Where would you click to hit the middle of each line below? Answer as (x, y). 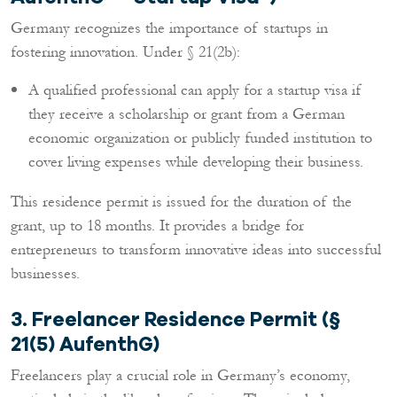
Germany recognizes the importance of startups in (169, 28)
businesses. (45, 273)
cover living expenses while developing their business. (196, 162)
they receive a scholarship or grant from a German (187, 114)
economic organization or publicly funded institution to (200, 138)
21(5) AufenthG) (85, 344)
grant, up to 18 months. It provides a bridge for (157, 226)
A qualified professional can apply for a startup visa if (195, 90)
